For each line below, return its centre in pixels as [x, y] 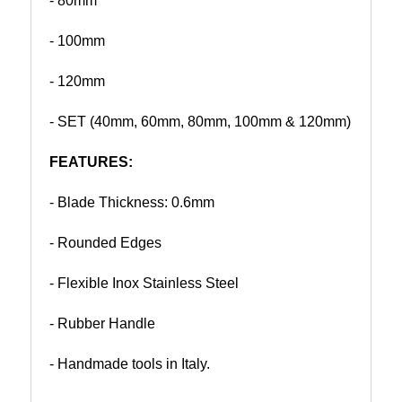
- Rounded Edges [105, 242]
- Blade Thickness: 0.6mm [132, 202]
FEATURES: [93, 162]
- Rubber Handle [102, 323]
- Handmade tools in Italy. [131, 363]
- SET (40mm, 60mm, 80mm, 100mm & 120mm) [200, 121]
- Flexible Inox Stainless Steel [144, 283]
